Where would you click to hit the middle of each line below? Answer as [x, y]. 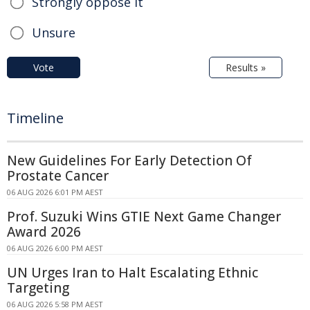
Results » [246, 67]
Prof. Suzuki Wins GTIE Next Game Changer [144, 216]
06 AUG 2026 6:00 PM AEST [55, 248]
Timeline [35, 118]
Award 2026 [44, 231]
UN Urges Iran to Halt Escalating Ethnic [133, 272]
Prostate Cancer [58, 175]
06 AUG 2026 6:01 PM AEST [55, 192]
